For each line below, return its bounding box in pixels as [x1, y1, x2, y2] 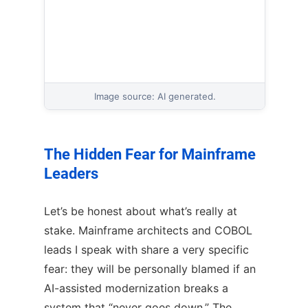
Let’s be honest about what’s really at [44, 203, 237, 218]
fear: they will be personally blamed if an [44, 261, 256, 276]
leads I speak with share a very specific [44, 242, 249, 256]
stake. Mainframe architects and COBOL [44, 223, 252, 237]
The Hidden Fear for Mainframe [44, 146, 256, 164]
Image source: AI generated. [93, 91, 216, 102]
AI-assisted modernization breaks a [44, 280, 228, 295]
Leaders [44, 165, 98, 183]
